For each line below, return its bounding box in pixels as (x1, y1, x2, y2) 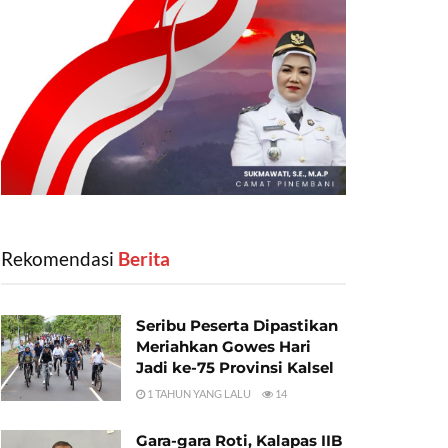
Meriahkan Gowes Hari (136, 336, 311, 356)
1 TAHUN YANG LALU (145, 386, 251, 400)
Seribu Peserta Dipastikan (136, 315, 338, 335)
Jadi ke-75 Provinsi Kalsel (136, 357, 334, 377)
